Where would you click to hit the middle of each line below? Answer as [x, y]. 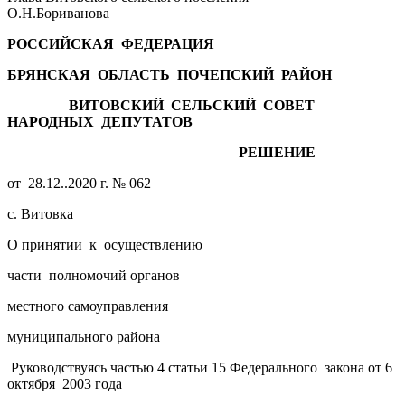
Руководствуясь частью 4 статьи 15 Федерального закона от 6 [200, 367]
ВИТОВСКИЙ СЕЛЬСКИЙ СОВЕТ [163, 105]
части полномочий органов [94, 275]
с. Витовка [40, 213]
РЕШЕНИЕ [161, 152]
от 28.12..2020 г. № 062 [79, 183]
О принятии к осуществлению [105, 244]
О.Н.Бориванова [58, 13]
